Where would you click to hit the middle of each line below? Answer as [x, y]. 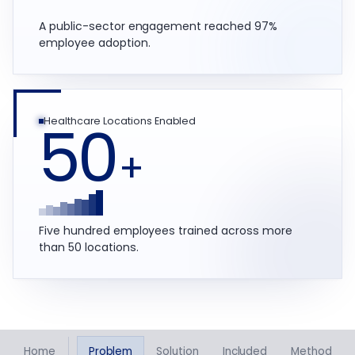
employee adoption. [95, 42]
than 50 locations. [89, 247]
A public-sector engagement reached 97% [158, 26]
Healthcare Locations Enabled [120, 120]
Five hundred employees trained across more [166, 230]
